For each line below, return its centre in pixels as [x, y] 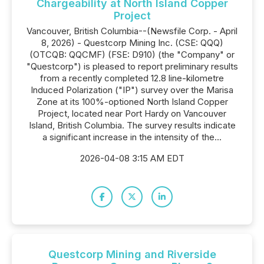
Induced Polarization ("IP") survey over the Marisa [132, 90]
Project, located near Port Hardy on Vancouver [132, 113]
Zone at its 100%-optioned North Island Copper [132, 102]
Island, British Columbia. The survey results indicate [132, 125]
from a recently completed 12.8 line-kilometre [132, 78]
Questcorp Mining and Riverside [132, 254]
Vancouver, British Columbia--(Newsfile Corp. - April [132, 31]
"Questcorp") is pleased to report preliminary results [132, 66]
